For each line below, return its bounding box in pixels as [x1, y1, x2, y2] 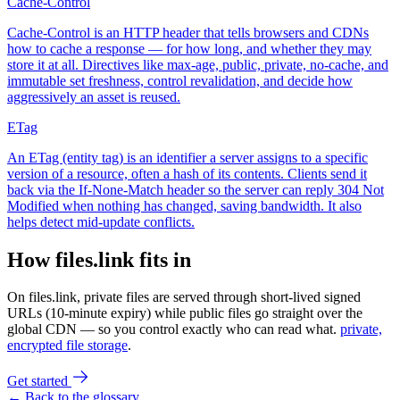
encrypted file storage [7, 337, 128, 354]
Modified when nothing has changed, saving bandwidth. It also [7, 197, 362, 213]
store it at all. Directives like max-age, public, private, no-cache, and [7, 56, 388, 72]
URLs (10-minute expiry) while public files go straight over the [7, 305, 362, 321]
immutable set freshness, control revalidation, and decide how [7, 72, 353, 88]
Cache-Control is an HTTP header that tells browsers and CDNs [7, 24, 369, 40]
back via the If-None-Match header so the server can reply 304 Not [7, 181, 384, 197]
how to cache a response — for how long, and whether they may [7, 40, 371, 56]
